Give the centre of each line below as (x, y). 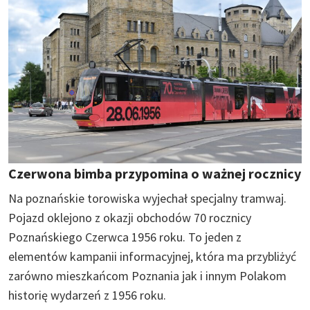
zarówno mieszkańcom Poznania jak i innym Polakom (147, 276)
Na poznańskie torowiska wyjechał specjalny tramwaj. (147, 199)
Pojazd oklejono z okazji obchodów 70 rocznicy (130, 218)
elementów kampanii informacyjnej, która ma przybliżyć (152, 257)
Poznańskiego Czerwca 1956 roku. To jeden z (125, 237)
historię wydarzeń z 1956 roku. (87, 295)
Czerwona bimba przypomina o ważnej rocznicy (155, 174)
